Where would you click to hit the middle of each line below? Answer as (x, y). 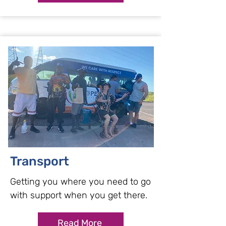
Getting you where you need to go (80, 182)
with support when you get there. (79, 195)
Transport (40, 161)
